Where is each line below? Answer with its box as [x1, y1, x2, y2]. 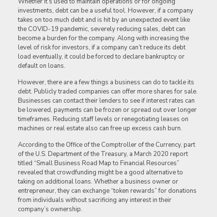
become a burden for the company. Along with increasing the [17, 34, 189, 43]
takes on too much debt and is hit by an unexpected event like [17, 15, 190, 25]
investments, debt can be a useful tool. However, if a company [17, 6, 193, 15]
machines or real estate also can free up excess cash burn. [17, 124, 182, 133]
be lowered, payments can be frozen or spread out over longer [17, 106, 197, 115]
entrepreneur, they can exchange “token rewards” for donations [17, 186, 197, 196]
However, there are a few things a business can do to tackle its [17, 78, 194, 87]
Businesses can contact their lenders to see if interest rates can [17, 96, 195, 106]
